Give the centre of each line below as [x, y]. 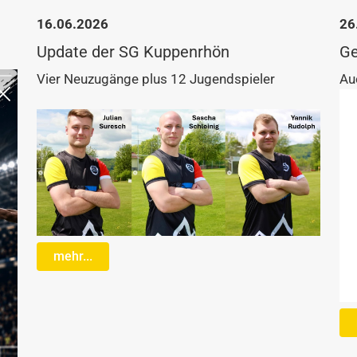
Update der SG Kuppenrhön [133, 52]
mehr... [73, 257]
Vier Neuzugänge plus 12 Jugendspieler [156, 79]
